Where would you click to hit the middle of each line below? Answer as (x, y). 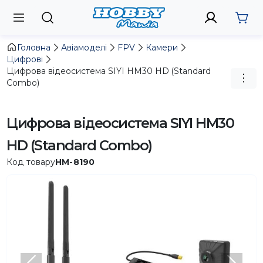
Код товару (31, 162)
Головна (34, 47)
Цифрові (25, 59)
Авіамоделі (84, 47)
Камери (162, 47)
